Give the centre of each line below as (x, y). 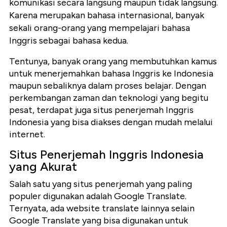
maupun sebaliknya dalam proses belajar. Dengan (108, 86)
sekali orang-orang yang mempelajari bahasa (100, 28)
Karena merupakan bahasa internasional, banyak (107, 15)
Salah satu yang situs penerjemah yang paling (101, 184)
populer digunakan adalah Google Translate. (98, 196)
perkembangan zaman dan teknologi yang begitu (109, 98)
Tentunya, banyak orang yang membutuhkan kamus (113, 62)
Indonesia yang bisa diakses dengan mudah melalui (111, 122)
